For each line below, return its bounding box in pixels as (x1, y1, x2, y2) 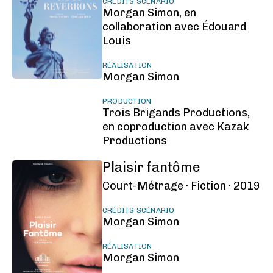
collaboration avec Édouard (102, 20, 246, 34)
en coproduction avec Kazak (102, 120, 249, 133)
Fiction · (190, 179, 231, 193)
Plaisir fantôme (102, 159, 200, 175)
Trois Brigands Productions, (102, 106, 250, 119)
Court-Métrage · (102, 179, 188, 193)
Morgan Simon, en (102, 6, 196, 19)
